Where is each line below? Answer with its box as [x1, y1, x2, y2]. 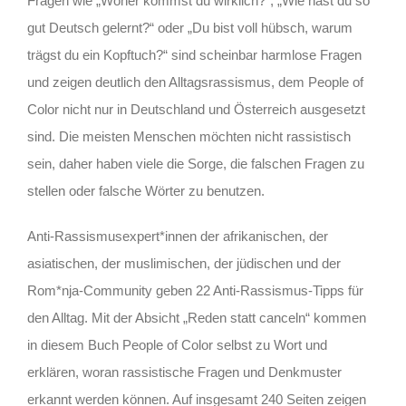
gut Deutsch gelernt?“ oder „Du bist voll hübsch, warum [27, 19, 353, 35]
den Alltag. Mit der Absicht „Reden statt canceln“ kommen [27, 309, 366, 325]
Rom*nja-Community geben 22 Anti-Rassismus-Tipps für [27, 282, 363, 298]
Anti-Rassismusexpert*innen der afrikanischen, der [27, 227, 328, 244]
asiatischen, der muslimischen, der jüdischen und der [27, 255, 341, 271]
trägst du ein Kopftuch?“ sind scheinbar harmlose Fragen [27, 46, 362, 63]
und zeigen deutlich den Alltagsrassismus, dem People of [27, 73, 363, 90]
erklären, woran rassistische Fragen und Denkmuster [27, 363, 342, 380]
